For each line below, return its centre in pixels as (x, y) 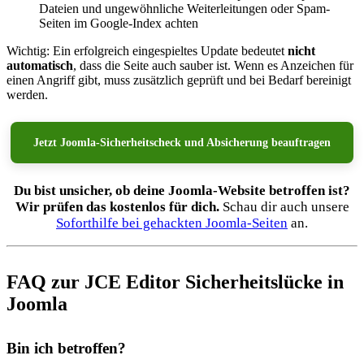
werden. (27, 95)
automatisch (40, 66)
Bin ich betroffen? (66, 348)
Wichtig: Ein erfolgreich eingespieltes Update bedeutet (147, 51)
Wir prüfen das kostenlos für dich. (117, 207)
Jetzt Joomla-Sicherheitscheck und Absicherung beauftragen (182, 143)
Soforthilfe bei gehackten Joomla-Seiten (172, 223)
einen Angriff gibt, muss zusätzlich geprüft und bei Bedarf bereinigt (179, 80)
